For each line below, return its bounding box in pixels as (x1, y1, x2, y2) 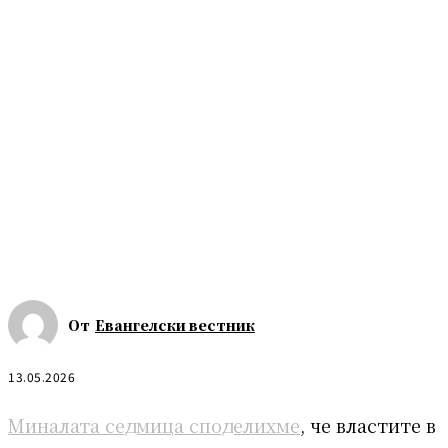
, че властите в (300, 411, 436, 438)
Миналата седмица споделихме (8, 411, 300, 438)
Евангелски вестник (95, 315, 255, 335)
